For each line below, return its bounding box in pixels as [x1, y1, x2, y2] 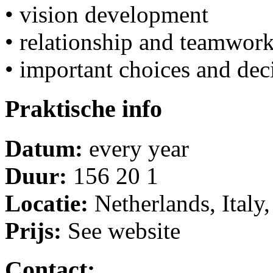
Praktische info [5, 94, 162, 122]
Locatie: [5, 190, 94, 216]
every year [89, 135, 189, 161]
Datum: [5, 135, 89, 161]
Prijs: [5, 217, 68, 244]
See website [68, 217, 180, 244]
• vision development [5, 1, 208, 28]
